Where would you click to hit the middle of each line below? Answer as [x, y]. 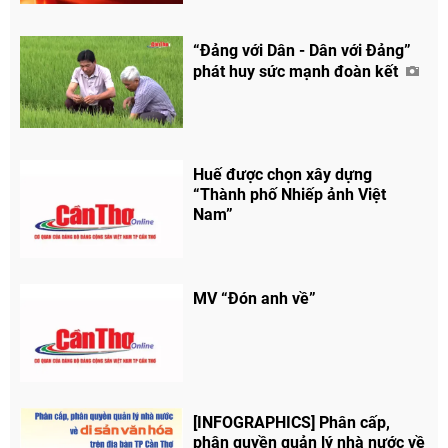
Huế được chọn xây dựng [283, 175]
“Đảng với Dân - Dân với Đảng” [302, 51]
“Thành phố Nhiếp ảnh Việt [290, 195]
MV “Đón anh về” [255, 299]
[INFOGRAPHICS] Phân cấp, [292, 422]
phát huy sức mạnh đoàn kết [298, 72]
